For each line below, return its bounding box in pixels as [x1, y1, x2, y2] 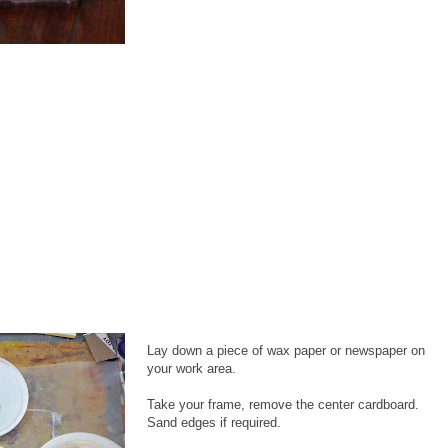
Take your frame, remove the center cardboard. [147, 396, 423, 412]
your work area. [147, 360, 236, 376]
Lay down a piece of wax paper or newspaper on [147, 342, 425, 358]
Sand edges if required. [147, 414, 281, 430]
